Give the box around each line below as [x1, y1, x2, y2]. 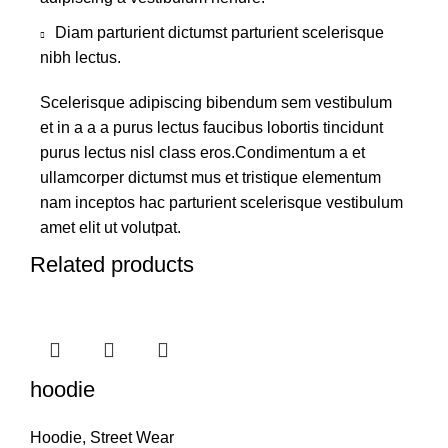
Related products [30, 251, 194, 277]
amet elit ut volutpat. [40, 218, 181, 236]
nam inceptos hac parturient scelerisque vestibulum [40, 193, 403, 211]
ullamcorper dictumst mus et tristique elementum [40, 168, 381, 186]
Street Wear [90, 428, 174, 446]
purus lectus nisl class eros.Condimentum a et [40, 143, 365, 161]
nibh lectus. [40, 48, 121, 66]
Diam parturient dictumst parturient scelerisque [55, 23, 384, 41]
